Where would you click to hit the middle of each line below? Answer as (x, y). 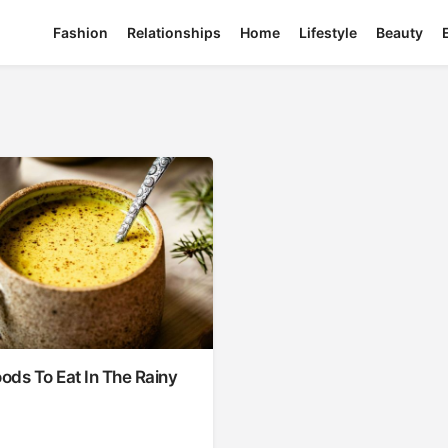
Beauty (400, 33)
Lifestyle (328, 33)
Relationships (174, 33)
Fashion (81, 33)
